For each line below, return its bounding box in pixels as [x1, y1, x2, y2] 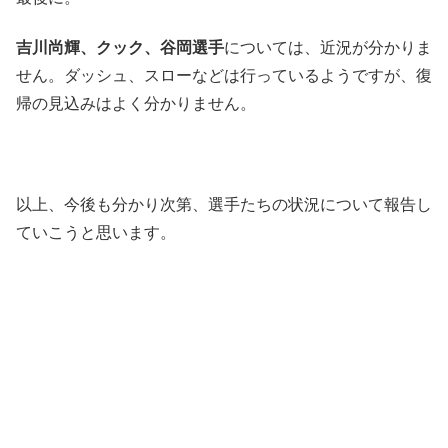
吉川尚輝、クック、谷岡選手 [16, 39, 224, 57]
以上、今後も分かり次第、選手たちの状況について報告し [16, 195, 432, 213]
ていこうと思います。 [16, 223, 176, 241]
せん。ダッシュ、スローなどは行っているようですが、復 [16, 67, 432, 85]
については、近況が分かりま [224, 39, 432, 57]
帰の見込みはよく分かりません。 [16, 95, 256, 113]
